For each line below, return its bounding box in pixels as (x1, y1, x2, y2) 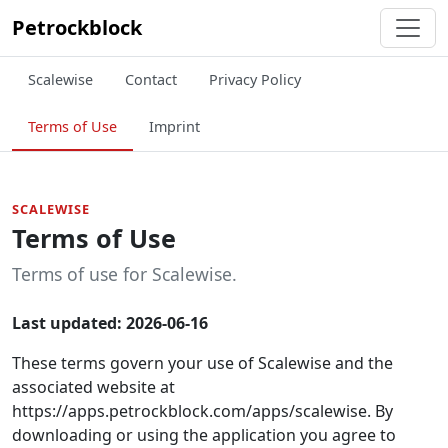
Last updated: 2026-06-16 (12, 312, 208, 334)
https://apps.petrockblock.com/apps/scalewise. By (12, 400, 393, 422)
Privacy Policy (209, 70, 301, 89)
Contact (125, 70, 177, 89)
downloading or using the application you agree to (12, 424, 396, 446)
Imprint (149, 117, 200, 136)
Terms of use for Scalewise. (12, 262, 237, 286)
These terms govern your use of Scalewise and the (12, 352, 393, 374)
